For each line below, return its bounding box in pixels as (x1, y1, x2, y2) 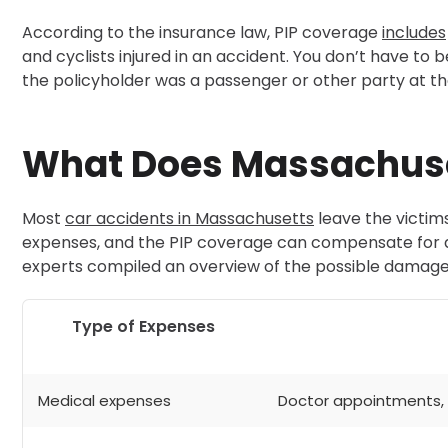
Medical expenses (38, 389, 171, 411)
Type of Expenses (71, 314, 215, 338)
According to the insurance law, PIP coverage (22, 20, 382, 44)
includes (382, 20, 446, 44)
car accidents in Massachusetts (65, 206, 314, 230)
